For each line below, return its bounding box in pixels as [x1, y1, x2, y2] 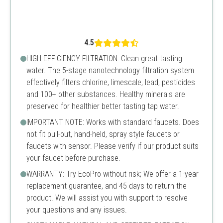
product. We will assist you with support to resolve [26, 193, 188, 203]
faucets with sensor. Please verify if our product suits [26, 141, 199, 151]
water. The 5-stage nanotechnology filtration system [26, 66, 194, 75]
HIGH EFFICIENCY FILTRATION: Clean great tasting [26, 54, 182, 63]
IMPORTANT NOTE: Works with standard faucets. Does [26, 117, 199, 127]
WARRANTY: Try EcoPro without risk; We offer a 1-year [26, 169, 199, 179]
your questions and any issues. [26, 205, 127, 215]
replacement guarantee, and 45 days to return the [26, 181, 187, 191]
